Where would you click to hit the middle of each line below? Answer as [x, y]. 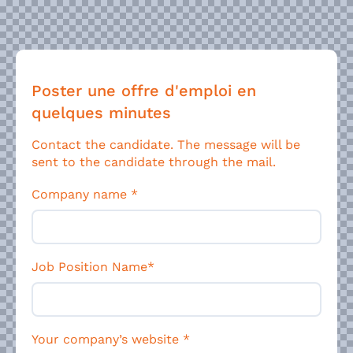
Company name [81, 195]
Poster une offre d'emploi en [144, 90]
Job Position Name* [93, 267]
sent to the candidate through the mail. [154, 162]
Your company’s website [107, 340]
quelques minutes [101, 112]
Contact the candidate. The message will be [166, 144]
